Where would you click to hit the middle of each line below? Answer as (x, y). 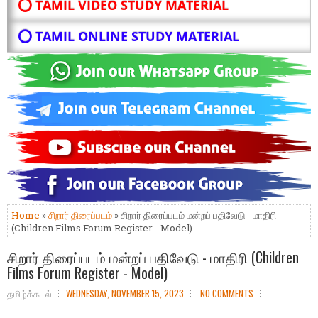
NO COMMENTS (227, 294)
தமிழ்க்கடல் (29, 294)
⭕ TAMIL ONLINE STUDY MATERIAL (128, 37)
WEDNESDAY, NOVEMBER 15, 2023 (125, 294)
